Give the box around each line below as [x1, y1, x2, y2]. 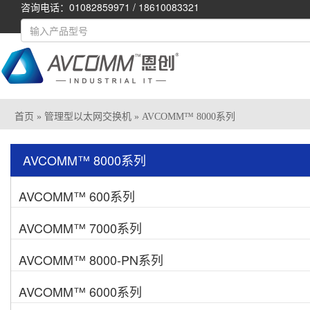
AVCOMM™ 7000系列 [19, 219, 142, 237]
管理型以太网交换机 [44, 111, 131, 122]
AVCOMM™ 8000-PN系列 [19, 250, 163, 268]
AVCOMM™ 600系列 [19, 187, 135, 205]
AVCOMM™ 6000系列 [19, 282, 142, 300]
